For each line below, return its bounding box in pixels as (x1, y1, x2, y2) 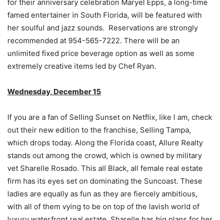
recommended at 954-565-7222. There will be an (7, 35, 180, 45)
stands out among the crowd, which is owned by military (7, 150, 202, 160)
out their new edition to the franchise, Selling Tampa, (7, 125, 191, 135)
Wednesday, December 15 (7, 86, 101, 96)
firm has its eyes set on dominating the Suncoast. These (7, 176, 202, 186)
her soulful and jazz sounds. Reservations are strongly (7, 23, 198, 32)
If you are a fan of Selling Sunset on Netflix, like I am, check (7, 112, 212, 122)
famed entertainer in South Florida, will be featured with (7, 10, 202, 20)
